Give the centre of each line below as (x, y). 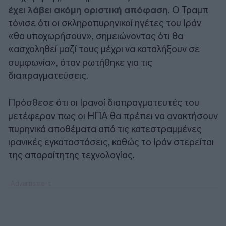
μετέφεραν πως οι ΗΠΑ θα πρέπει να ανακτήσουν (113, 116)
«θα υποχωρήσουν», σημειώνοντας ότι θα (96, 36)
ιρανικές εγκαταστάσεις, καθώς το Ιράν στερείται (111, 142)
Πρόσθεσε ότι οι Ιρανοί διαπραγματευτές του (104, 102)
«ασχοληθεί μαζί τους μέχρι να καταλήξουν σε (104, 49)
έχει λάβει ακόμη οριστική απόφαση (88, 10)
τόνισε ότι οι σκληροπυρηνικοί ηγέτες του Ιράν (105, 23)
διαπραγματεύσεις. (48, 75)
